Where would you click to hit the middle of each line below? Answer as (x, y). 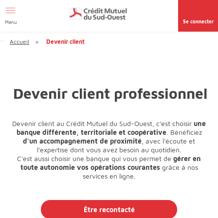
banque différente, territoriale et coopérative (91, 132)
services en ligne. (109, 176)
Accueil (19, 42)
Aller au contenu (33, 5)
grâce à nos (179, 167)
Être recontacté (109, 209)
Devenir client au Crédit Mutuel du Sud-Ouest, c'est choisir (103, 123)
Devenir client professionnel (110, 93)
